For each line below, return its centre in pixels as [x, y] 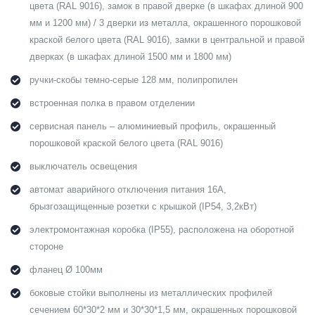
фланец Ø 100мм [66, 270]
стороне [46, 247]
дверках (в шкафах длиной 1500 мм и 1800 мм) [130, 57]
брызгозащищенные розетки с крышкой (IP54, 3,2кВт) [143, 207]
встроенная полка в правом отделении [112, 104]
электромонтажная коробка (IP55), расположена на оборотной [162, 230]
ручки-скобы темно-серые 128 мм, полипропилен [134, 81]
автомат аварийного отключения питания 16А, [128, 190]
